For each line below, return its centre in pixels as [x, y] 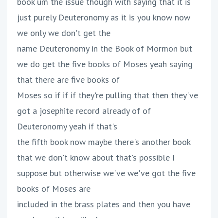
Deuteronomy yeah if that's [67, 127]
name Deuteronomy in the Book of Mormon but [105, 49]
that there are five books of [68, 80]
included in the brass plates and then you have [104, 204]
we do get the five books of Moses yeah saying [105, 64]
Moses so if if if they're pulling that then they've [108, 95]
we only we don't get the [64, 33]
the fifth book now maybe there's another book [104, 142]
